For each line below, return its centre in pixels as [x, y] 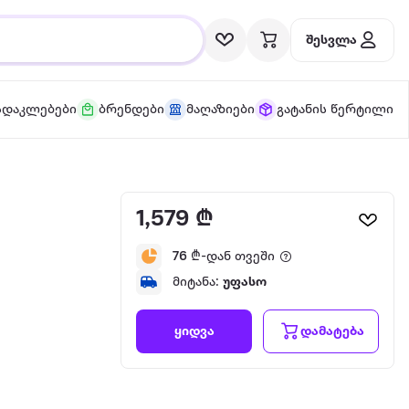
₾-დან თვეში [231, 257]
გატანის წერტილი [335, 110]
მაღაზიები [220, 110]
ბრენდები [131, 110]
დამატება [332, 331]
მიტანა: [198, 282]
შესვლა [331, 40]
